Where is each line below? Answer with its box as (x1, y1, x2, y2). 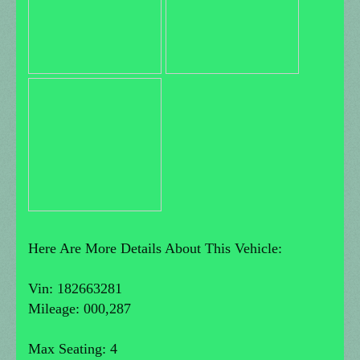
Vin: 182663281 (28, 280, 122, 297)
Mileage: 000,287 (28, 300, 131, 317)
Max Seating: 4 (28, 340, 117, 357)
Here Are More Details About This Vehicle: (28, 239, 282, 256)
